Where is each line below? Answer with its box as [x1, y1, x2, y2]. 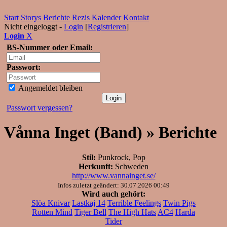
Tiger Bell [74, 207, 106, 216]
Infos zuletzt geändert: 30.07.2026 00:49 [57, 181, 170, 189]
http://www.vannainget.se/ [71, 171, 156, 180]
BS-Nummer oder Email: [7, 43, 93, 52]
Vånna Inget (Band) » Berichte [4, 123, 217, 142]
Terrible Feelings [107, 198, 161, 207]
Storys [21, 13, 41, 22]
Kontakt [123, 13, 149, 22]
